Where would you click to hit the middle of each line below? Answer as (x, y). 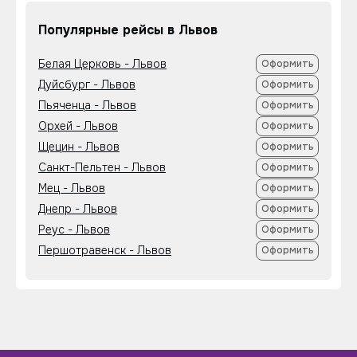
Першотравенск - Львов (105, 250)
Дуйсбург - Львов (87, 84)
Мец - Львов (72, 188)
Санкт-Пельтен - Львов (102, 167)
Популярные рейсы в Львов (128, 30)
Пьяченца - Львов (87, 105)
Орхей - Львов (78, 126)
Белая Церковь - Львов (102, 64)
